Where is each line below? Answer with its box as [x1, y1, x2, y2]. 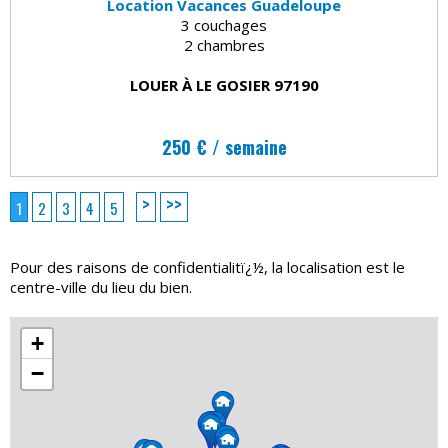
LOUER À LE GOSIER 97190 [129, 74, 319, 95]
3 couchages [181, 14, 267, 35]
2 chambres [183, 34, 265, 55]
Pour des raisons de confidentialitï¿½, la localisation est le [10, 256, 405, 277]
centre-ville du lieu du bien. [10, 276, 192, 297]
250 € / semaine [161, 133, 287, 160]
